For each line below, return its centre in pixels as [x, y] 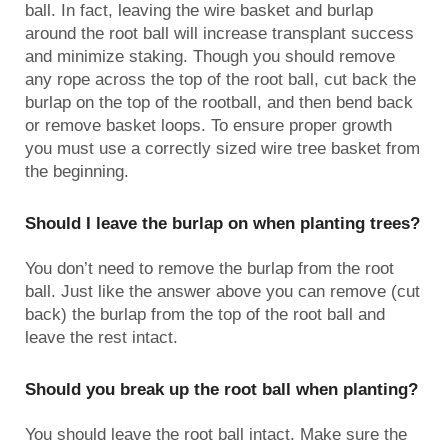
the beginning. [77, 171]
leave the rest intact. [101, 337]
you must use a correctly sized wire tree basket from [222, 148]
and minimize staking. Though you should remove [210, 56]
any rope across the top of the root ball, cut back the [220, 79]
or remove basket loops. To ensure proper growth [208, 125]
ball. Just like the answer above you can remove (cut [222, 291]
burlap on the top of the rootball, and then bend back [219, 102]
